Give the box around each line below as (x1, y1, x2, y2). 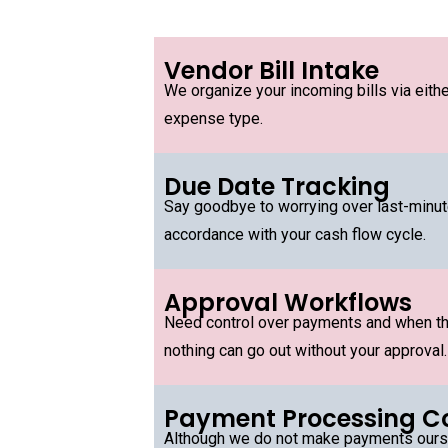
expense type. (164, 109, 263, 128)
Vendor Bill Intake (164, 54, 379, 87)
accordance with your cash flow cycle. (164, 225, 426, 244)
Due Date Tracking (164, 170, 390, 203)
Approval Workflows (164, 286, 412, 319)
